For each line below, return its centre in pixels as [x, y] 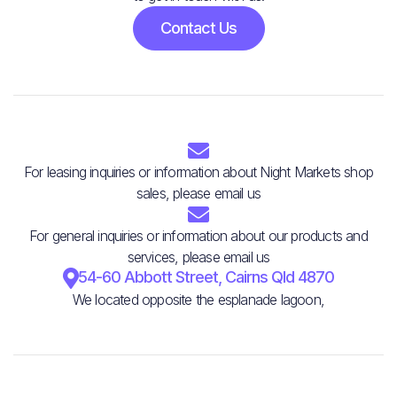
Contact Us [198, 28]
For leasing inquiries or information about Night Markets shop [198, 172]
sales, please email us [198, 194]
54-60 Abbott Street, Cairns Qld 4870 [206, 277]
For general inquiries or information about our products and [198, 236]
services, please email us [198, 257]
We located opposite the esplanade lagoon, [198, 300]
